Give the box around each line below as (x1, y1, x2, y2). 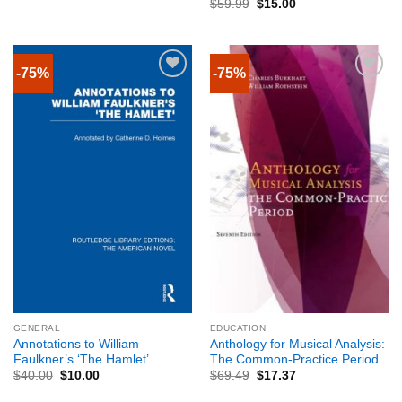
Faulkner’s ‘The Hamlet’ (13, 352, 149, 366)
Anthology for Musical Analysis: (209, 336, 385, 351)
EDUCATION (209, 322, 267, 333)
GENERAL (13, 322, 61, 333)
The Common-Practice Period (209, 352, 379, 366)
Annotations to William (13, 336, 139, 351)
